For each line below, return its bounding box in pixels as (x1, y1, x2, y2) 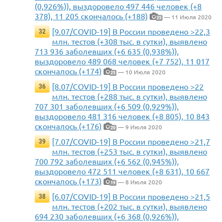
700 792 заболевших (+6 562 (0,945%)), (35, 156, 179, 166)
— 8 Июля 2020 (116, 178, 162, 186)
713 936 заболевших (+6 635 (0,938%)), (35, 46, 179, 56)
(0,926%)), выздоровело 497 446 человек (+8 (35, 1, 202, 11)
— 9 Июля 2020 (116, 123, 162, 131)
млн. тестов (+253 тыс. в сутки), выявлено (52, 146, 207, 157)
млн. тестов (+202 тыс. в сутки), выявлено (52, 201, 207, 212)
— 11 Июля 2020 (163, 13, 212, 21)
